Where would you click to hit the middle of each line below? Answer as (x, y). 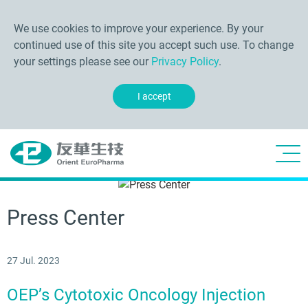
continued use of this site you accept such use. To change (154, 45)
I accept (154, 96)
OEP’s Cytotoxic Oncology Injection (136, 295)
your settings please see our (82, 62)
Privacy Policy (185, 62)
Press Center (66, 218)
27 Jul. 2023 (33, 261)
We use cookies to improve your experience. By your (139, 29)
